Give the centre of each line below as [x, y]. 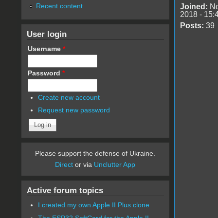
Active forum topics [65, 191]
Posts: [192, 25]
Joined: [194, 6]
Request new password [74, 110]
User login [46, 34]
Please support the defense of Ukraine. [95, 154]
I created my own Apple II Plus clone [94, 205]
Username [45, 48]
